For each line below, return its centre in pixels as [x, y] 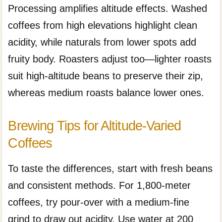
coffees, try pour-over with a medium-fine [99, 202]
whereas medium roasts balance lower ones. [106, 92]
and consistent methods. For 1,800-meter [100, 185]
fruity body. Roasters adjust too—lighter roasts [110, 59]
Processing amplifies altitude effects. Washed [108, 8]
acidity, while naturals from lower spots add [102, 42]
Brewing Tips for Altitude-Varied [95, 126]
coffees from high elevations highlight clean [103, 25]
